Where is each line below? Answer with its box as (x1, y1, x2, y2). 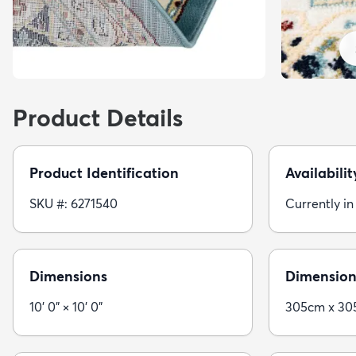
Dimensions (29, 266, 107, 285)
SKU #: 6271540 (29, 195, 118, 211)
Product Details (13, 103, 183, 133)
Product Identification (29, 163, 179, 182)
